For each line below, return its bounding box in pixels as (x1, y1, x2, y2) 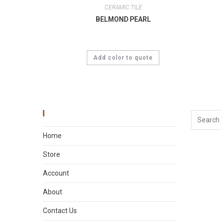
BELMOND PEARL (95, 15, 151, 23)
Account (43, 169, 69, 178)
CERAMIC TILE (104, 4, 142, 11)
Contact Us (43, 207, 77, 215)
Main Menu (52, 110, 87, 117)
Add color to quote (93, 54, 153, 61)
